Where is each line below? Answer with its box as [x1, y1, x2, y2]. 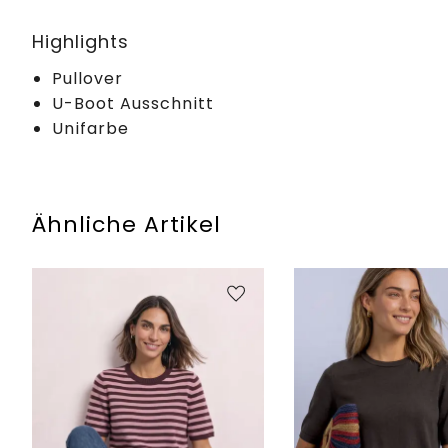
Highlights [32, 28, 129, 54]
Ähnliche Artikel [32, 208, 221, 240]
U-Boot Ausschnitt [52, 91, 214, 115]
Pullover [52, 66, 123, 90]
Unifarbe [52, 116, 129, 140]
